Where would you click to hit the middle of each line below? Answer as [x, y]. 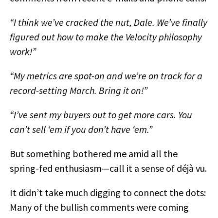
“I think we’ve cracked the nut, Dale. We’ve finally [109, 22]
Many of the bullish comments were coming [99, 207]
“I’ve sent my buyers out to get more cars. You [101, 115]
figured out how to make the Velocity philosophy [106, 37]
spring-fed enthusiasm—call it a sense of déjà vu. [108, 168]
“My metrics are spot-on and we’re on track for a [106, 76]
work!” [23, 51]
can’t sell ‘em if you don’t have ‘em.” [81, 129]
